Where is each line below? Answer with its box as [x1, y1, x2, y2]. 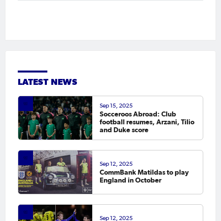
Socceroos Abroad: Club [99, 110, 176, 118]
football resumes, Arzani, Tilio [99, 117, 194, 126]
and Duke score [99, 125, 148, 134]
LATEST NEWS [18, 76, 77, 87]
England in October [99, 176, 161, 184]
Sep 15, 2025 [99, 102, 133, 109]
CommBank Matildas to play [99, 168, 189, 176]
